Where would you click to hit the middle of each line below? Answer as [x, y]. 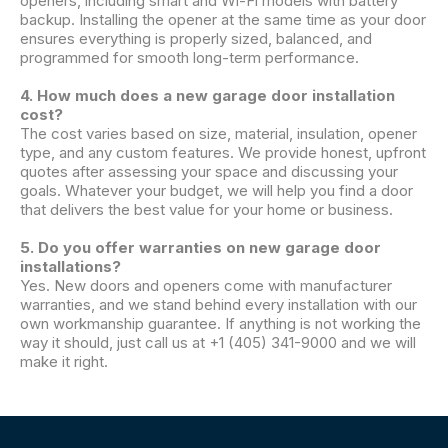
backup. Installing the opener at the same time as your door [223, 20]
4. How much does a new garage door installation [207, 96]
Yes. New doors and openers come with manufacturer [206, 286]
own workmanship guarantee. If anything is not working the [220, 324]
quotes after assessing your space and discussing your [209, 172]
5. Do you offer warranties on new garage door [200, 248]
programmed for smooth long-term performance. [189, 58]
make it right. [64, 362]
